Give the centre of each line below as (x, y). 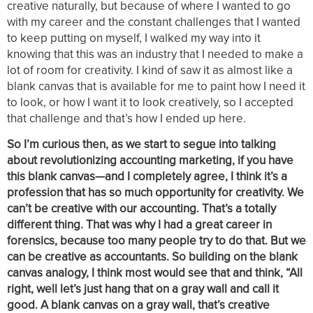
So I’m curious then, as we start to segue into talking (141, 144)
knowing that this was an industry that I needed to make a (155, 54)
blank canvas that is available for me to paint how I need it (156, 86)
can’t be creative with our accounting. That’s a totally (141, 208)
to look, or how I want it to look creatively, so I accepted (150, 102)
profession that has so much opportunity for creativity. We (155, 192)
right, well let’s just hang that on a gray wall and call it (143, 288)
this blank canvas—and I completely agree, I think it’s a (147, 176)
